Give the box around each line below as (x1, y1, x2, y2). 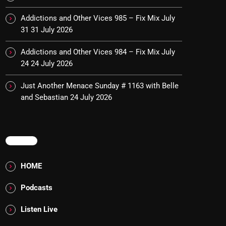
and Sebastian (21, 93, 68, 102)
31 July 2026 (31, 25, 73, 35)
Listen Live (21, 205, 58, 214)
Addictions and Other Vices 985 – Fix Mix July (21, 14, 175, 23)
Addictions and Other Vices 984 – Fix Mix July (21, 47, 175, 57)
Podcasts (21, 183, 52, 193)
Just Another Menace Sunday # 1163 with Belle (21, 81, 179, 91)
